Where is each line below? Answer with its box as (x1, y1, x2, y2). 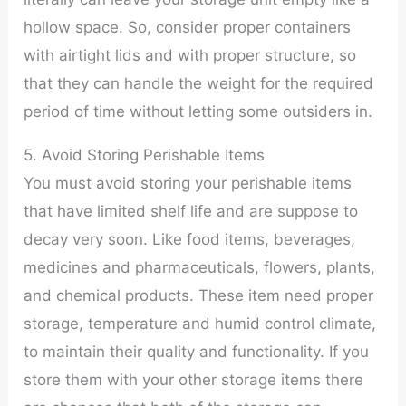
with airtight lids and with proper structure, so (24, 45, 357, 64)
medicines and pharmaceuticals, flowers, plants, (24, 257, 376, 276)
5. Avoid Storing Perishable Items (24, 145, 266, 164)
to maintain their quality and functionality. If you (24, 342, 370, 361)
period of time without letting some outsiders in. (24, 101, 373, 121)
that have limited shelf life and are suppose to (24, 201, 359, 220)
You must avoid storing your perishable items (24, 173, 353, 192)
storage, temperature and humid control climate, (24, 314, 377, 333)
